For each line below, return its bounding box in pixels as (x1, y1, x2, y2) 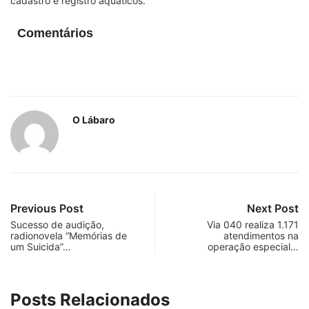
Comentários (17, 26, 93, 41)
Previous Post (10, 201, 83, 216)
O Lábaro (72, 114, 115, 126)
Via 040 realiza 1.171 (207, 219, 299, 231)
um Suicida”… (10, 241, 71, 253)
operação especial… (208, 241, 299, 253)
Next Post (247, 201, 299, 216)
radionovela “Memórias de (10, 230, 127, 242)
